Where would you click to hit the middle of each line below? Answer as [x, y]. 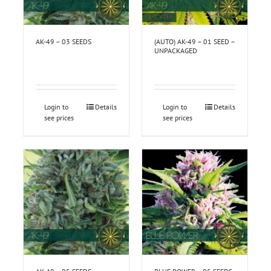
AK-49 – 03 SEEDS [63, 42]
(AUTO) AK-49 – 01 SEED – [194, 42]
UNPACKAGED [176, 51]
